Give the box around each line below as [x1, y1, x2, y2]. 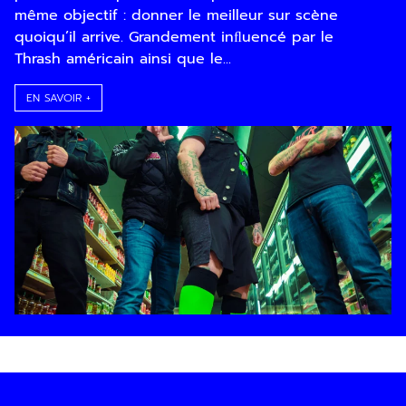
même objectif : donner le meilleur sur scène [14, 5, 338, 26]
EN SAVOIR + [26, 90, 91, 106]
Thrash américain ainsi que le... [14, 48, 231, 70]
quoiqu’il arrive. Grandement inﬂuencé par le [14, 26, 333, 48]
